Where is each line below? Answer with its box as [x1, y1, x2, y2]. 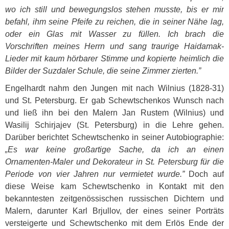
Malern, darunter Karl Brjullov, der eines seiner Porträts [5, 207, 224, 215]
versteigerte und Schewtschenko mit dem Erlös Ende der [5, 219, 224, 227]
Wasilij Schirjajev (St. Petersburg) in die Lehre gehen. [5, 121, 224, 129]
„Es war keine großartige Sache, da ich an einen [5, 145, 224, 154]
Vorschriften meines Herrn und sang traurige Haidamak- [5, 42, 224, 51]
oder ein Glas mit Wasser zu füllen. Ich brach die [5, 30, 224, 38]
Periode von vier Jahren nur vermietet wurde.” [5, 170, 185, 178]
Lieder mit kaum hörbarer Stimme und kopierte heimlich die [5, 54, 224, 63]
